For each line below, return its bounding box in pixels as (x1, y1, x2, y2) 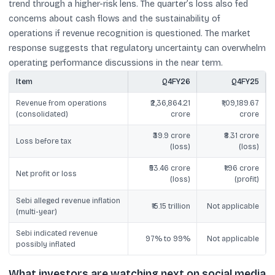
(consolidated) (15, 110, 68, 118)
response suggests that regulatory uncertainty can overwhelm (9, 43, 266, 53)
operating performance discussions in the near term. (9, 58, 223, 68)
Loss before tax (15, 137, 71, 145)
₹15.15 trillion (151, 202, 190, 211)
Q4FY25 (231, 77, 259, 86)
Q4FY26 (161, 77, 190, 86)
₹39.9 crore (152, 131, 190, 140)
